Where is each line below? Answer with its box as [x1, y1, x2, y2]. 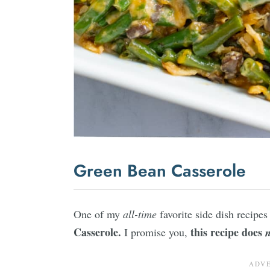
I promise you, [124, 225, 190, 239]
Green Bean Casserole [74, 159, 246, 183]
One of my [74, 207, 123, 221]
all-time [123, 207, 157, 221]
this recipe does [190, 224, 265, 240]
